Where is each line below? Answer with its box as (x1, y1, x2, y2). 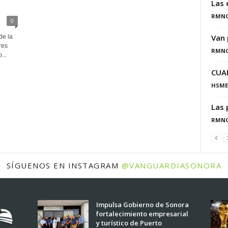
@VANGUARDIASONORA (121, 160, 222, 171)
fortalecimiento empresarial (96, 209, 188, 219)
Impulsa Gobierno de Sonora (96, 200, 189, 210)
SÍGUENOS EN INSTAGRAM (6, 160, 122, 171)
